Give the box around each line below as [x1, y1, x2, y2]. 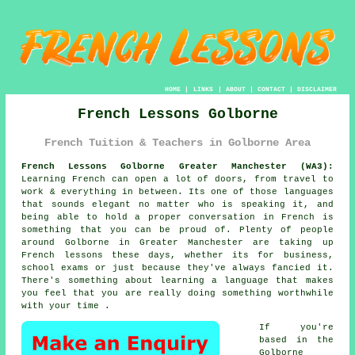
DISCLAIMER [296, 85, 337, 93]
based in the [259, 335, 334, 345]
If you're [259, 323, 334, 333]
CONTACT [257, 85, 285, 93]
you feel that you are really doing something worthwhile [21, 288, 334, 299]
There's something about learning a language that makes [21, 276, 334, 286]
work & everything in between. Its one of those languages [21, 187, 334, 197]
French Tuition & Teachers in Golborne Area [44, 136, 311, 149]
